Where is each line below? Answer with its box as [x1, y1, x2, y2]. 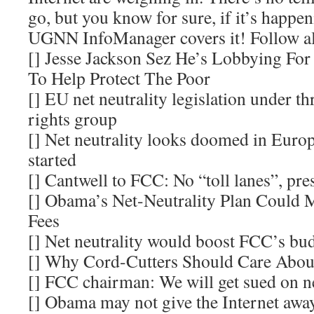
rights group [28, 107, 117, 130]
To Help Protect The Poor [28, 66, 210, 90]
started [28, 147, 76, 171]
